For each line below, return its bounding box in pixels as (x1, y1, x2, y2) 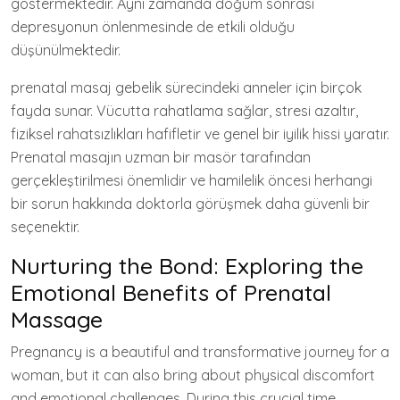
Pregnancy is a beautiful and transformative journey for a (11, 342, 389, 361)
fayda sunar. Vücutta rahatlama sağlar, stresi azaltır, (11, 101, 358, 120)
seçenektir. (11, 217, 79, 236)
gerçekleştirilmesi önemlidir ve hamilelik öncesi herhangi (11, 171, 372, 189)
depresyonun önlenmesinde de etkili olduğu (11, 17, 295, 36)
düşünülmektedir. (11, 40, 121, 59)
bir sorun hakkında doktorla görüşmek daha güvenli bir (11, 194, 370, 212)
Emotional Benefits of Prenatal (11, 278, 331, 306)
